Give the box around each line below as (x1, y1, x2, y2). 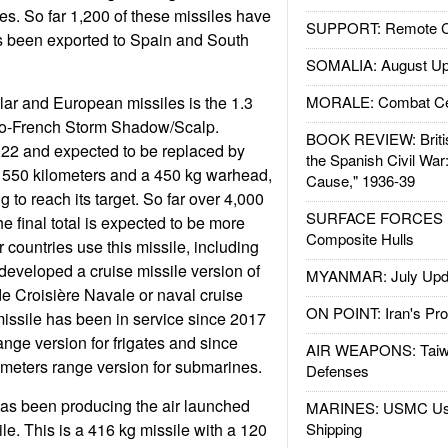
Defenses (305, 360, 369, 381)
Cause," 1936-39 (305, 170, 415, 191)
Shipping (305, 418, 362, 439)
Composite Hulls (305, 228, 414, 249)
